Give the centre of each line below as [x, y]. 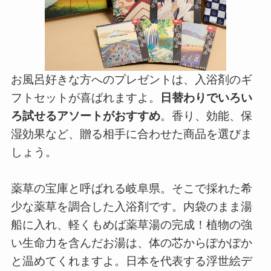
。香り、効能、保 [206, 116]
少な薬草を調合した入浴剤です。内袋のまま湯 [131, 207]
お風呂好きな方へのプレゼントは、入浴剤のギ [131, 80]
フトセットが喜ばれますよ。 [85, 98]
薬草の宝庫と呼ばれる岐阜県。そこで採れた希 [131, 189]
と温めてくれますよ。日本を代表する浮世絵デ [131, 261]
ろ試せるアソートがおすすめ [85, 116]
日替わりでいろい [206, 98]
